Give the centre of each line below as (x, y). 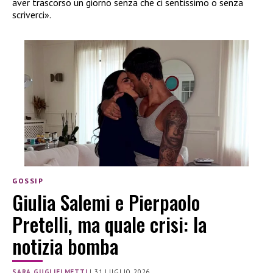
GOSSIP (28, 181)
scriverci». (32, 15)
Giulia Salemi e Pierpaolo (106, 202)
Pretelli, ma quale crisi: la (109, 224)
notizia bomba (65, 246)
